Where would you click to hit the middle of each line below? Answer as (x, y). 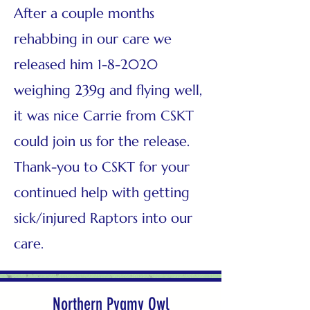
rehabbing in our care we (93, 39)
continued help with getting (102, 193)
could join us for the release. (102, 142)
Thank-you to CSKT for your (102, 167)
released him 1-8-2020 (86, 65)
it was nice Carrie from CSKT (104, 116)
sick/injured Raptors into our (103, 218)
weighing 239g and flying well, (108, 90)
